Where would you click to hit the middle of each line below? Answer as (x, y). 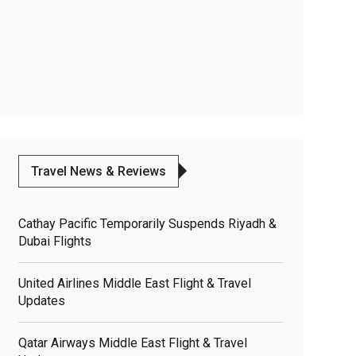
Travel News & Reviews (98, 171)
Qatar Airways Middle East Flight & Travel (132, 342)
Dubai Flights (54, 241)
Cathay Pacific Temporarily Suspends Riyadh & (147, 223)
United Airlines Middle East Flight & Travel (134, 283)
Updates (41, 300)
